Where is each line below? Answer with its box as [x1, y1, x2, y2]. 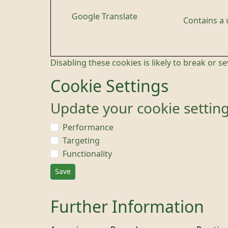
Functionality [63, 150, 112, 158]
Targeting [63, 136, 100, 145]
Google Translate [71, 12, 137, 20]
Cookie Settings [50, 78, 168, 95]
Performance [63, 123, 113, 131]
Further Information [50, 199, 204, 215]
